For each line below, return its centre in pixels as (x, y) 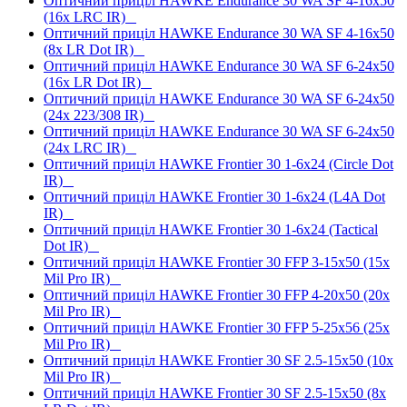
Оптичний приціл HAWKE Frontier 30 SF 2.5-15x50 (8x (215, 392)
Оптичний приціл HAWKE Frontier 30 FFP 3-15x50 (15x (217, 262)
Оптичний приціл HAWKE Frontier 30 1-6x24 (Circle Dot (218, 164)
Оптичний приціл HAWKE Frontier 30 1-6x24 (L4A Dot (214, 196)
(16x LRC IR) (90, 16)
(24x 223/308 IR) (99, 114)
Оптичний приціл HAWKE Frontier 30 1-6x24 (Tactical (211, 229)
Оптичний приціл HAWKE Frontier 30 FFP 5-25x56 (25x (217, 327)
